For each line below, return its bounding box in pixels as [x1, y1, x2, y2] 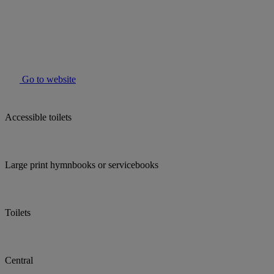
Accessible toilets [5, 112, 72, 123]
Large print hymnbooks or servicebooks [5, 160, 158, 171]
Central [5, 255, 33, 266]
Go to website [20, 74, 76, 85]
